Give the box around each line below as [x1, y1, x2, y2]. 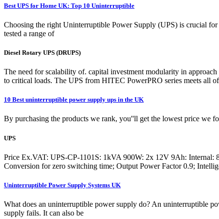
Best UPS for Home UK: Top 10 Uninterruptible [4, 1, 134, 9]
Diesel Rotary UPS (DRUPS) [4, 48, 81, 56]
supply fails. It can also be [4, 209, 84, 218]
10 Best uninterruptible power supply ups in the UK [4, 96, 144, 104]
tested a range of [4, 29, 54, 38]
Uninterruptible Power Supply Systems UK [4, 181, 121, 189]
